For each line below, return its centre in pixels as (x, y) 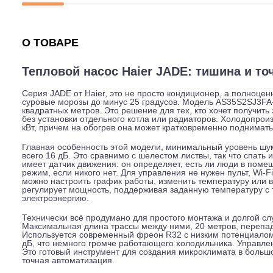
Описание (48, 43)
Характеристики (148, 43)
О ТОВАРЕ (55, 106)
